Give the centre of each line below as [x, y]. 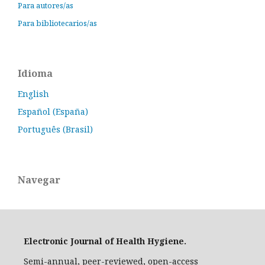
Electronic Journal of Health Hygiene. [105, 241]
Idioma [35, 73]
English [33, 94]
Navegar [39, 180]
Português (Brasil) [55, 129]
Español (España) [53, 112]
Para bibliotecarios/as [57, 23]
